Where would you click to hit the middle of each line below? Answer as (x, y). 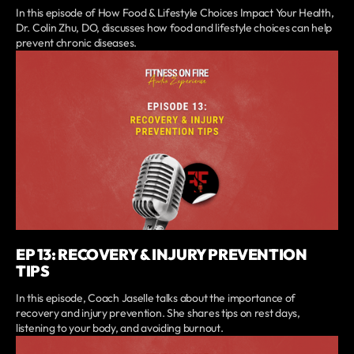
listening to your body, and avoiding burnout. (120, 328)
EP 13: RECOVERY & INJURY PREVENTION (162, 255)
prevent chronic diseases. (77, 42)
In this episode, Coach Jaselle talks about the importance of (156, 298)
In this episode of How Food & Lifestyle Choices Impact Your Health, (175, 12)
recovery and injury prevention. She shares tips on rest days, (158, 313)
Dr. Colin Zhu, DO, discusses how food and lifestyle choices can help (174, 27)
